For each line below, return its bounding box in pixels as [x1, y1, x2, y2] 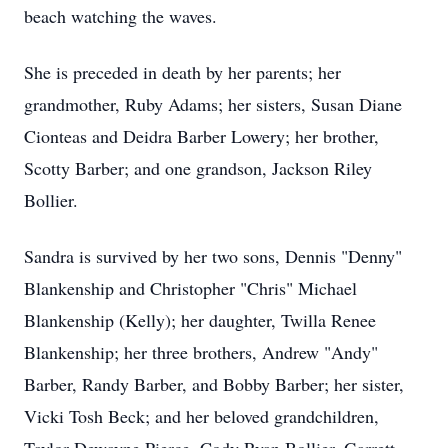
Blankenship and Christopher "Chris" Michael [24, 276, 357, 300]
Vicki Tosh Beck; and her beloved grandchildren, [24, 404, 379, 428]
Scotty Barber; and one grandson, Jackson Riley [24, 156, 372, 180]
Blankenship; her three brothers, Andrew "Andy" [24, 340, 378, 364]
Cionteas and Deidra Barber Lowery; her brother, [24, 124, 379, 148]
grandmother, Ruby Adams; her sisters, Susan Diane [24, 92, 402, 116]
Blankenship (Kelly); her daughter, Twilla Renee [24, 308, 376, 332]
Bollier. [24, 188, 78, 212]
